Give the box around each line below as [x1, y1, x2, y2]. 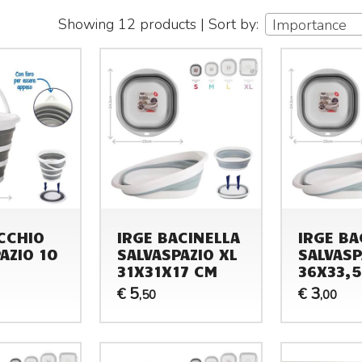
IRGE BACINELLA [117, 226, 241, 246]
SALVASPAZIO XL [117, 243, 238, 263]
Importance [272, 15, 347, 36]
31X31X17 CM [117, 260, 218, 280]
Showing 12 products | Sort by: [58, 15, 259, 35]
